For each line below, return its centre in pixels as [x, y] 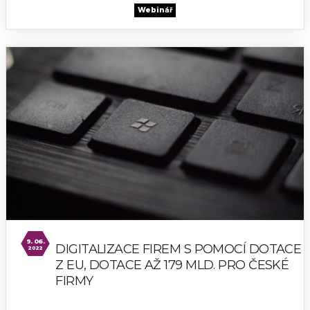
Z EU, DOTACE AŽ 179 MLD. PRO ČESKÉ [172, 265]
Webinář [155, 10]
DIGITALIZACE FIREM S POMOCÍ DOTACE [179, 249]
